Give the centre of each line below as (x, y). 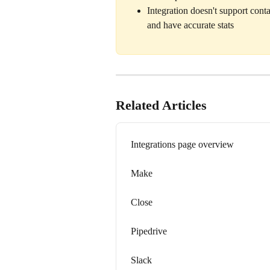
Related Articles (161, 105)
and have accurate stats (192, 25)
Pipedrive (149, 231)
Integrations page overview (182, 145)
